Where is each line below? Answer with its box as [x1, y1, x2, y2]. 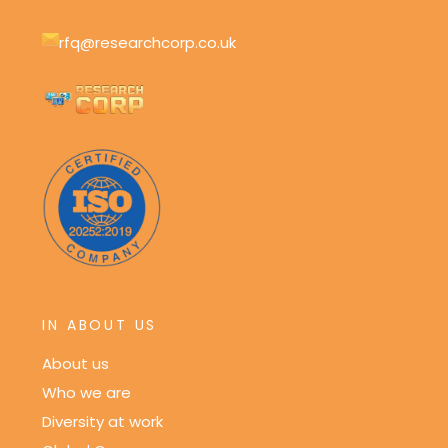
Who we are [42, 381, 132, 403]
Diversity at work [42, 410, 164, 432]
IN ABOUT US [42, 314, 158, 335]
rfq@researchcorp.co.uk [59, 31, 237, 53]
